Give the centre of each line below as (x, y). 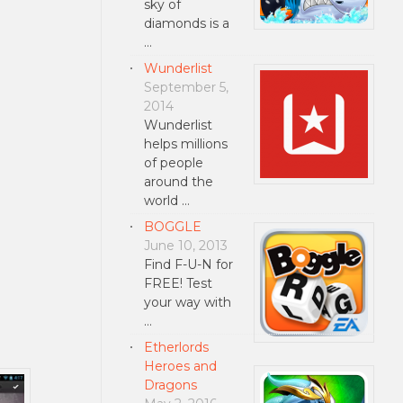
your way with (187, 302)
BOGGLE (172, 226)
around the (178, 181)
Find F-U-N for (188, 264)
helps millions (185, 143)
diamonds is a (186, 23)
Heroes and (180, 366)
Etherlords (176, 347)
